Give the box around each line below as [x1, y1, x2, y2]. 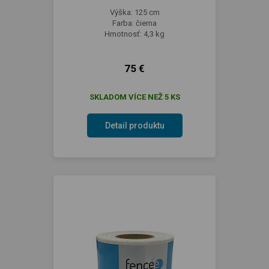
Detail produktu [104, 121, 165, 130]
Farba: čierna [112, 19, 157, 28]
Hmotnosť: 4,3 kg [104, 29, 165, 38]
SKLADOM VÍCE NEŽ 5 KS [89, 92, 180, 101]
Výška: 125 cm [109, 8, 160, 17]
